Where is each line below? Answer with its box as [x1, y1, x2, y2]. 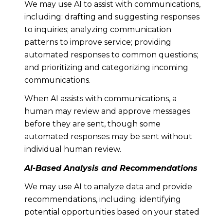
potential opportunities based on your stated [24, 207, 200, 217]
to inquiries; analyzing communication [24, 24, 171, 34]
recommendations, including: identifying [24, 195, 181, 204]
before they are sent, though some [24, 119, 161, 129]
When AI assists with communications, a [24, 94, 177, 104]
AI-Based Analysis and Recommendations [24, 163, 198, 173]
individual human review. [24, 145, 121, 154]
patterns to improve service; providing [24, 37, 171, 47]
